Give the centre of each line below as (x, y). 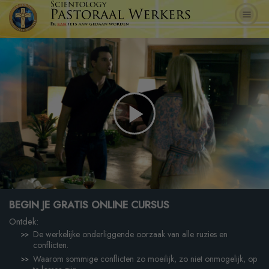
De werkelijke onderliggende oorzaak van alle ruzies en (130, 234)
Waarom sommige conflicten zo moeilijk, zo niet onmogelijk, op (145, 258)
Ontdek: (24, 221)
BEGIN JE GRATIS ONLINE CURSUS (89, 204)
